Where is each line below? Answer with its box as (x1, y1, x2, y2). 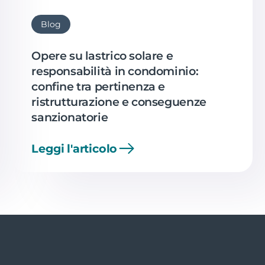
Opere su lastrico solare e (31, 48, 173, 63)
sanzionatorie (31, 109, 108, 124)
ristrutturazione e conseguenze (31, 94, 206, 109)
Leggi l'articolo (31, 141, 118, 156)
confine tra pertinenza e (31, 79, 166, 93)
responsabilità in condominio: (31, 63, 199, 78)
